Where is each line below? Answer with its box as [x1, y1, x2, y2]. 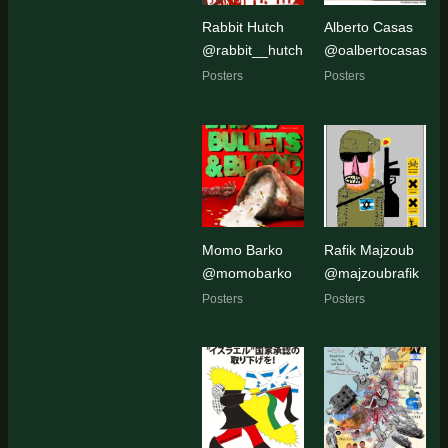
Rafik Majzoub [324, 241, 414, 258]
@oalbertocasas [324, 41, 427, 58]
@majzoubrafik [324, 264, 419, 281]
